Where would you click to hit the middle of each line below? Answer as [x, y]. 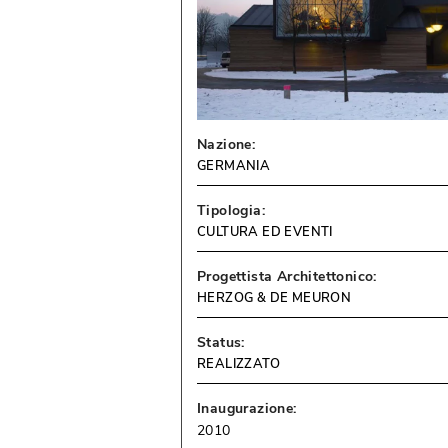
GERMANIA [234, 166]
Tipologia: [231, 211]
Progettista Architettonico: [287, 277]
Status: [221, 343]
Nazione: [226, 145]
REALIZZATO [239, 364]
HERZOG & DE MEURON [274, 298]
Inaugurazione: [247, 409]
